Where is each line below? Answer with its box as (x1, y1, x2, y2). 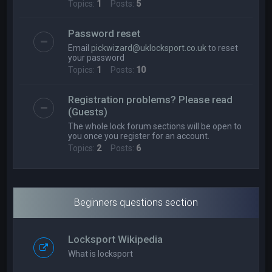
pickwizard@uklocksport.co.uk (91, 43, 207, 53)
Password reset (68, 27, 141, 39)
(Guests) (68, 106, 108, 118)
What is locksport (68, 249, 134, 259)
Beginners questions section (74, 196, 198, 208)
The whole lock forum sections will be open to (68, 121, 242, 131)
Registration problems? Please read (68, 93, 233, 106)
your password (68, 53, 125, 63)
